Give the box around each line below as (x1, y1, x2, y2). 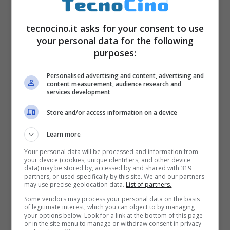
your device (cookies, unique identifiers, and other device (24, 155, 191, 164)
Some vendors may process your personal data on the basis (24, 194, 200, 203)
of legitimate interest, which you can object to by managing (24, 202, 195, 212)
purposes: (94, 46, 136, 59)
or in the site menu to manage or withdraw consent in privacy (24, 219, 202, 228)
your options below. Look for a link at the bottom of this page (24, 210, 203, 220)
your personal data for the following (36, 34, 194, 47)
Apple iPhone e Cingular (25, 123, 143, 135)
